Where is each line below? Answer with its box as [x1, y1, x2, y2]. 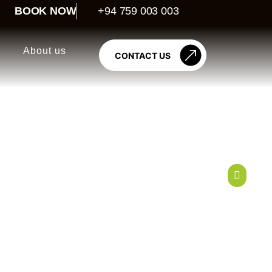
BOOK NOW [15, 5, 76, 17]
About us [22, 46, 66, 56]
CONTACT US [114, 50, 171, 61]
